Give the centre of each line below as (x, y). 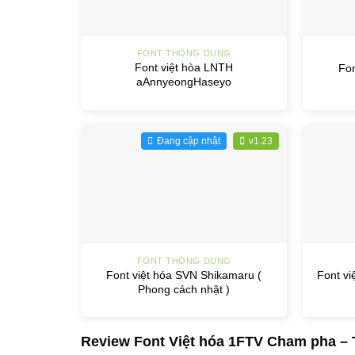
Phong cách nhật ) (184, 289)
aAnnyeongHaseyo (184, 82)
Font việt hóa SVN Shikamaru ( (184, 275)
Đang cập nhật (189, 141)
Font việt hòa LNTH (184, 68)
